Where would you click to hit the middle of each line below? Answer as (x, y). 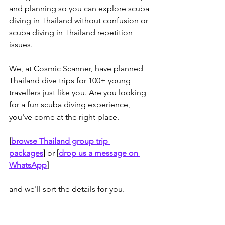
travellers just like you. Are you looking (79, 93)
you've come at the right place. (64, 117)
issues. (22, 45)
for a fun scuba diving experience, (71, 105)
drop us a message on (99, 153)
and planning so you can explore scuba (80, 9)
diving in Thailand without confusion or (80, 21)
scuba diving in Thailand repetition (72, 33)
